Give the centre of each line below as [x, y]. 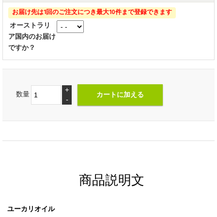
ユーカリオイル [31, 209]
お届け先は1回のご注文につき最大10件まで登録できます [92, 13]
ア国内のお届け [32, 37]
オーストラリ [30, 26]
